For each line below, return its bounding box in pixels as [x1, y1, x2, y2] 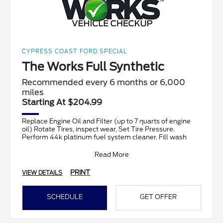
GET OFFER [139, 193, 177, 201]
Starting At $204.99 [22, 97, 103, 107]
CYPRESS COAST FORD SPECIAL [22, 47, 127, 55]
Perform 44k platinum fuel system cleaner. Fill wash [22, 133, 187, 141]
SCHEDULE [47, 193, 83, 201]
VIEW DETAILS [22, 169, 63, 176]
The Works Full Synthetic [22, 59, 165, 74]
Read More [94, 150, 129, 158]
